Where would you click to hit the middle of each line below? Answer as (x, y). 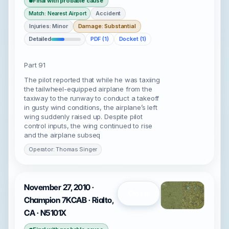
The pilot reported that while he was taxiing (92, 80)
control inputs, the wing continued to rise (88, 126)
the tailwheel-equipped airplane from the (88, 89)
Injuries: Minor (49, 26)
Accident (108, 13)
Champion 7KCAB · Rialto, (69, 200)
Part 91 (35, 65)
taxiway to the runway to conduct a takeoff (92, 98)
